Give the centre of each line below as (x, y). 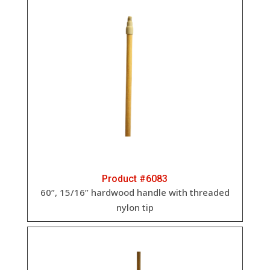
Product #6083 (135, 179)
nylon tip (135, 208)
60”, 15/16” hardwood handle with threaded (135, 193)
